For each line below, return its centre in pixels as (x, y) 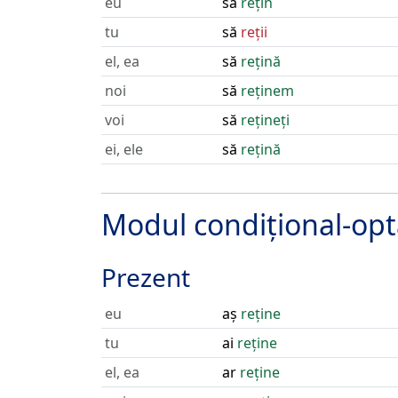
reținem (267, 91)
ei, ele (124, 149)
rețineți (265, 120)
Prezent (146, 277)
